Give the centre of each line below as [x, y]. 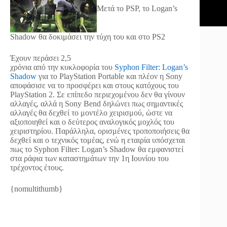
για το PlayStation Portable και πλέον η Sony [109, 76]
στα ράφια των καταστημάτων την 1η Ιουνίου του [89, 158]
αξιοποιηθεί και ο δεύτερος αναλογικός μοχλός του [92, 122]
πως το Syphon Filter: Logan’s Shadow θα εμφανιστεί [97, 149]
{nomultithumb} [36, 189]
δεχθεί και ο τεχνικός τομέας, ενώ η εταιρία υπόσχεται [98, 140]
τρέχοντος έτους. [37, 167]
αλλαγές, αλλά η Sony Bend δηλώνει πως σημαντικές [97, 104]
